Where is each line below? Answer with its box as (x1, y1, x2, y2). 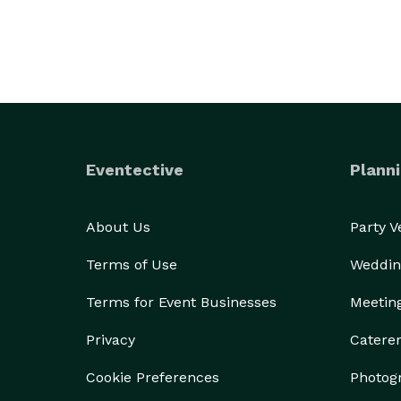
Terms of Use (86, 256, 177, 273)
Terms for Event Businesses (86, 294, 277, 311)
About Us (86, 218, 150, 235)
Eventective (86, 160, 183, 179)
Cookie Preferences (86, 369, 219, 386)
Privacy (86, 331, 135, 348)
